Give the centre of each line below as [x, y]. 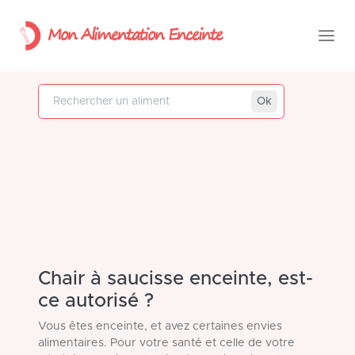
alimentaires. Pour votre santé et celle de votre [166, 343]
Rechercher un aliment [229, 93]
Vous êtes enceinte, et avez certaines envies [160, 326]
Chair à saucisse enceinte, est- [176, 279]
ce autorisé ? [96, 301]
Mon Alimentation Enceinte [135, 33]
